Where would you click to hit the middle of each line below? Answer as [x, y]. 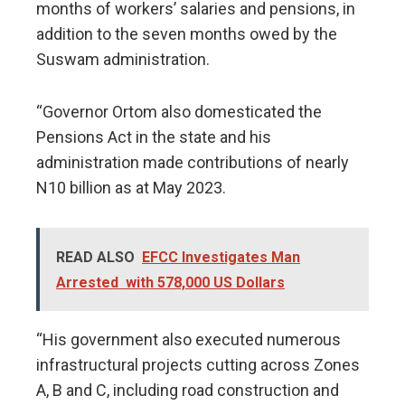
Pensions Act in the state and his [154, 137]
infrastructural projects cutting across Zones [198, 365]
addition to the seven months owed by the [187, 34]
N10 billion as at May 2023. [131, 188]
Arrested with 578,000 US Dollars [170, 283]
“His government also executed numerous [188, 340]
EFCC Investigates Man [221, 258]
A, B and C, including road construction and [188, 391]
